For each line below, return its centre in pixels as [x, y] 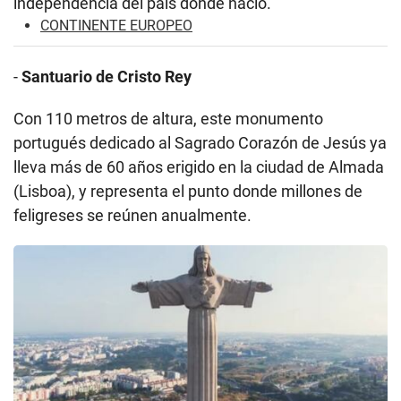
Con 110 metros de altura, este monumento [168, 119]
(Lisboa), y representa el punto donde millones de [188, 192]
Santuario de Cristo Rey [107, 77]
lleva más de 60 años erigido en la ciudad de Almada [199, 167]
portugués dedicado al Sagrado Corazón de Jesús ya [200, 143]
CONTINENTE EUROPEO [116, 26]
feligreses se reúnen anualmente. [132, 216]
